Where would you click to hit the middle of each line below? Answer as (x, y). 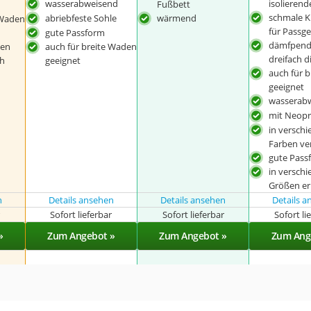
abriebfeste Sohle (81, 18)
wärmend (177, 18)
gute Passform (75, 32)
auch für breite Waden (91, 47)
